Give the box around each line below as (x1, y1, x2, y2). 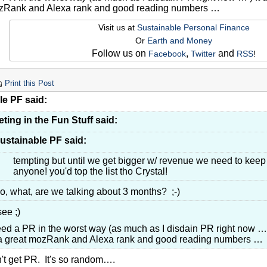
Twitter (191, 49, 216, 59)
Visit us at (98, 23, 137, 33)
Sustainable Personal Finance (136, 23, 250, 33)
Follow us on (92, 48, 148, 59)
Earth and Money (147, 36, 212, 46)
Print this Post (5, 79, 54, 88)
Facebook (148, 49, 186, 59)
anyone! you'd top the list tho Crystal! (13, 166, 167, 177)
